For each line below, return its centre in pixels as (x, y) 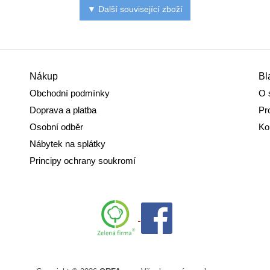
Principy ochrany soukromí (83, 161)
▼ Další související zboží (135, 9)
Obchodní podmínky (70, 94)
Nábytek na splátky (67, 144)
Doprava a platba (63, 111)
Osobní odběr (56, 127)
